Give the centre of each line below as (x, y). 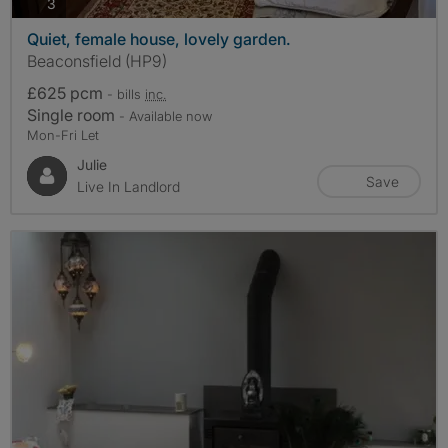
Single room (73, 115)
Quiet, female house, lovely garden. (159, 39)
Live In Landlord (128, 187)
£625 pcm (67, 93)
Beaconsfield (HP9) (97, 61)
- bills (126, 94)
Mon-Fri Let (63, 135)
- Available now (165, 116)
